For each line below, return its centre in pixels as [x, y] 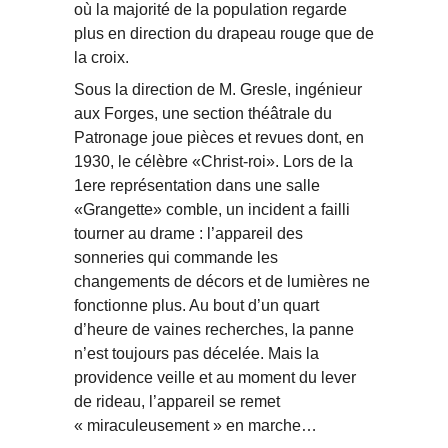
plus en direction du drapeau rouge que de [224, 34]
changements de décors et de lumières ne [222, 282]
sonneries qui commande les [176, 258]
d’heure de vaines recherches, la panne [214, 330]
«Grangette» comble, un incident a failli [212, 210]
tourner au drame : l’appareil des [188, 234]
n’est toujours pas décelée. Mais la [196, 354]
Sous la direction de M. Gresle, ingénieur [218, 90]
